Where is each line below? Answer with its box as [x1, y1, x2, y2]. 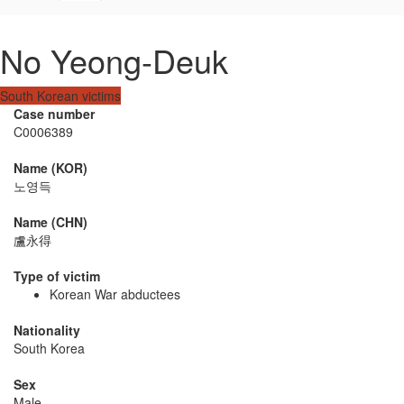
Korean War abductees [50, 284, 180, 303]
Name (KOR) [14, 158, 87, 177]
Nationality [14, 320, 80, 339]
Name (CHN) [14, 212, 87, 231]
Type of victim [14, 266, 100, 285]
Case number [14, 104, 95, 123]
